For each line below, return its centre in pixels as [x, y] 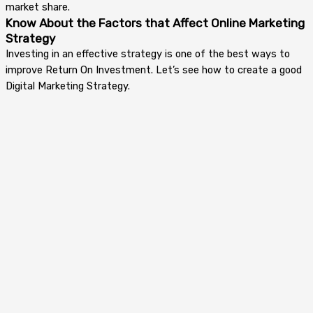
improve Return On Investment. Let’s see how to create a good [154, 70]
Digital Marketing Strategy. [68, 86]
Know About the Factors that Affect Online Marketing [155, 23]
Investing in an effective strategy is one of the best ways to [148, 53]
